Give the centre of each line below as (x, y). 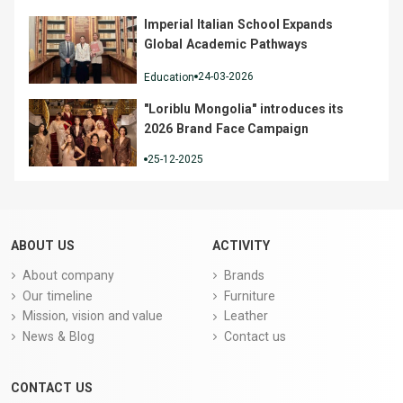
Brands (244, 275)
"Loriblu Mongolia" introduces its (244, 109)
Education (169, 77)
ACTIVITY (241, 245)
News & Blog (58, 336)
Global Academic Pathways (226, 44)
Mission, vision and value (93, 316)
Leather (246, 316)
